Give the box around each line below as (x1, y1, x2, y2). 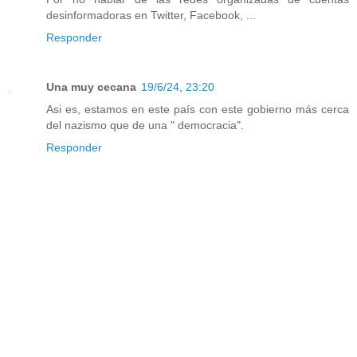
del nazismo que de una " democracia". (46, 118, 244, 131)
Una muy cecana (46, 80, 136, 93)
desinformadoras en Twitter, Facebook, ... (46, 8, 256, 22)
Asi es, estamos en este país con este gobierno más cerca (46, 102, 349, 116)
